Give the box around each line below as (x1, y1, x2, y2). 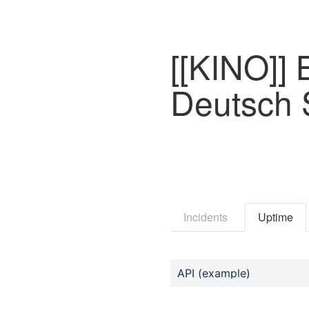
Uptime (258, 208, 293, 225)
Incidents (183, 208, 228, 225)
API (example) (177, 266, 250, 280)
